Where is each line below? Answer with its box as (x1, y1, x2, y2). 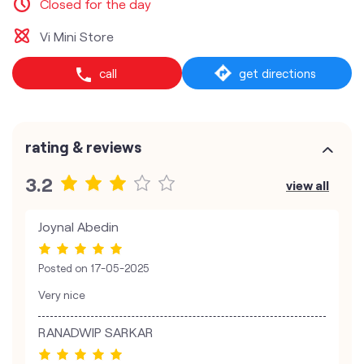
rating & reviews (25, 137, 141, 156)
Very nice (38, 288, 85, 302)
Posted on (38, 262, 88, 275)
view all (286, 177, 329, 193)
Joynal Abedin (38, 219, 119, 234)
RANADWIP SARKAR (38, 324, 154, 340)
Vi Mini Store (40, 28, 114, 44)
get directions (239, 66, 316, 80)
